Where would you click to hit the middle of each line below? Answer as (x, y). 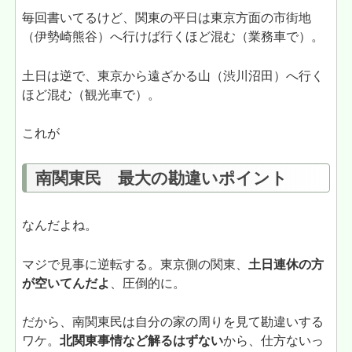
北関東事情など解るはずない (142, 341)
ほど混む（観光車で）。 (92, 94)
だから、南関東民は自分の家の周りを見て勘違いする (173, 322)
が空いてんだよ (66, 283)
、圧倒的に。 (148, 283)
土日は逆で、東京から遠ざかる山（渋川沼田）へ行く (173, 75)
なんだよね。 (60, 225)
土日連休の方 (286, 264)
